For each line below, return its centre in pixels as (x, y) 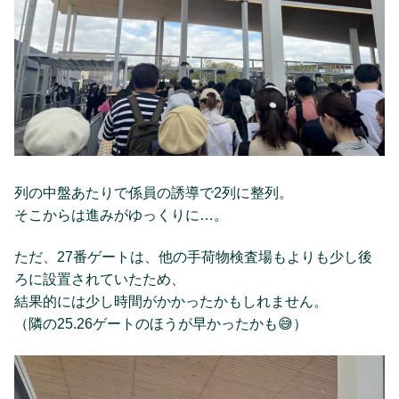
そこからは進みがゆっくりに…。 (121, 215)
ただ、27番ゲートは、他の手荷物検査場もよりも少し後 (193, 257)
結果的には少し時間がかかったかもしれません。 (171, 302)
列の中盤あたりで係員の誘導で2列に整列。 (154, 192)
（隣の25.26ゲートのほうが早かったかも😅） (161, 324)
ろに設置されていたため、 (100, 280)
